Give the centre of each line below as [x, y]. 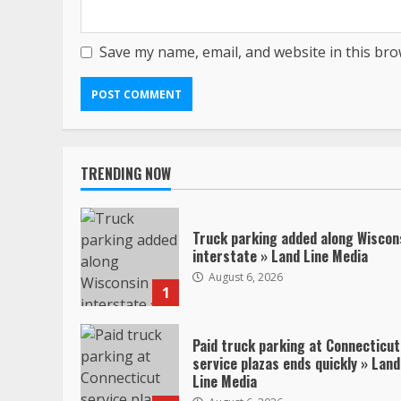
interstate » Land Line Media [280, 256]
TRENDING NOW [126, 174]
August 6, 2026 [244, 277]
